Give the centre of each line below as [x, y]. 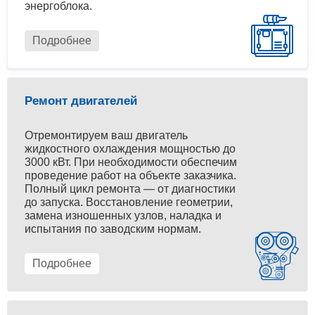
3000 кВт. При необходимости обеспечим [131, 162]
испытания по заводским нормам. [113, 229]
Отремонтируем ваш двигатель [106, 136]
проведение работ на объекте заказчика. [130, 176]
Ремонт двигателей [81, 101]
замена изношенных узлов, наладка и [123, 216]
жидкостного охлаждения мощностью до [130, 149]
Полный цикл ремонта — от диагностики [130, 189]
